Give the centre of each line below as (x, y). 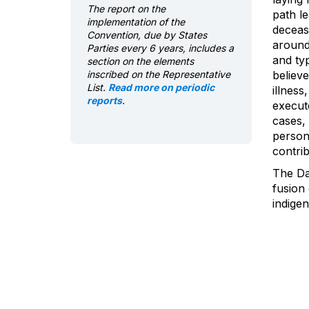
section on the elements (140, 61)
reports (104, 101)
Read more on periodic (161, 88)
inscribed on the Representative (159, 74)
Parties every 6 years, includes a (160, 48)
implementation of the (136, 22)
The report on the (126, 9)
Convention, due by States (147, 35)
